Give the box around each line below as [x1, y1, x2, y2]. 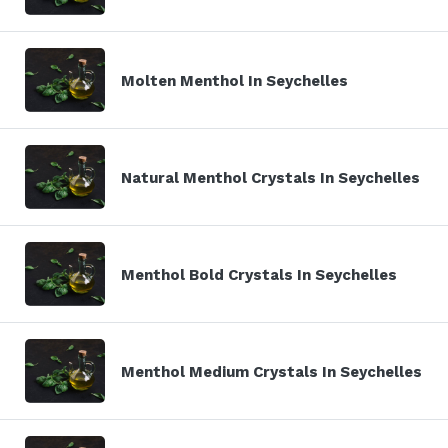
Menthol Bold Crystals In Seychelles [121, 265, 397, 284]
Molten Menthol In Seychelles [121, 71, 348, 90]
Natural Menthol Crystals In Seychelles [121, 168, 420, 187]
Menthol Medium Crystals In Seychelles [121, 362, 422, 381]
